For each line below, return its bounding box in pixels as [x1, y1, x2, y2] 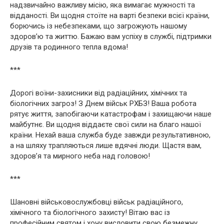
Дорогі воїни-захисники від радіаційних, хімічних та [10, 88, 187, 97]
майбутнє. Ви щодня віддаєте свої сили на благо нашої [10, 119, 201, 129]
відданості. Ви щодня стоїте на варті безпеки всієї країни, [10, 10, 209, 20]
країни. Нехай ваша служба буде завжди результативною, [10, 130, 210, 139]
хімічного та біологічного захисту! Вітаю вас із [10, 207, 170, 217]
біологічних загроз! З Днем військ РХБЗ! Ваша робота [10, 98, 196, 108]
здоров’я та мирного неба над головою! [10, 151, 150, 160]
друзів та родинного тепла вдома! [10, 42, 128, 51]
